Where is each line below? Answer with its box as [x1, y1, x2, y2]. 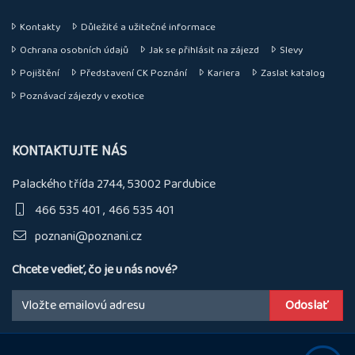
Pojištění [20, 65, 59, 82]
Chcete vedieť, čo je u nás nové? [12, 259, 177, 280]
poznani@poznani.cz [28, 227, 142, 246]
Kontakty [20, 19, 60, 36]
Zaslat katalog [261, 65, 325, 82]
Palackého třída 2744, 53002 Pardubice [12, 174, 216, 194]
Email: [11, 288, 38, 307]
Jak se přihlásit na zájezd [149, 42, 259, 59]
